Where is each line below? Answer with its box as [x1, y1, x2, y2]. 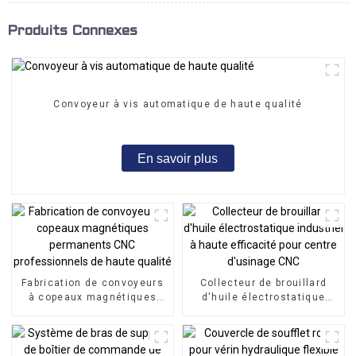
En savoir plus [137, 151, 219, 165]
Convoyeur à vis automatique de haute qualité [53, 99, 303, 110]
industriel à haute [215, 305, 311, 317]
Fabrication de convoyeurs [21, 277, 164, 288]
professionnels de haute [26, 319, 159, 331]
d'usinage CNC [223, 334, 304, 346]
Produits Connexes [6, 24, 137, 38]
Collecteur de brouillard [199, 277, 327, 288]
